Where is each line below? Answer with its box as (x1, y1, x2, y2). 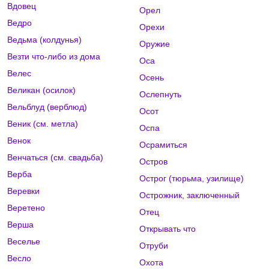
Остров (139, 157, 168, 167)
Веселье (7, 237, 40, 247)
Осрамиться (139, 140, 187, 150)
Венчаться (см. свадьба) (7, 153, 103, 163)
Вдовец (7, 1, 36, 11)
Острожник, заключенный (139, 190, 240, 201)
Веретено (7, 203, 45, 213)
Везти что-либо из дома (7, 52, 100, 62)
